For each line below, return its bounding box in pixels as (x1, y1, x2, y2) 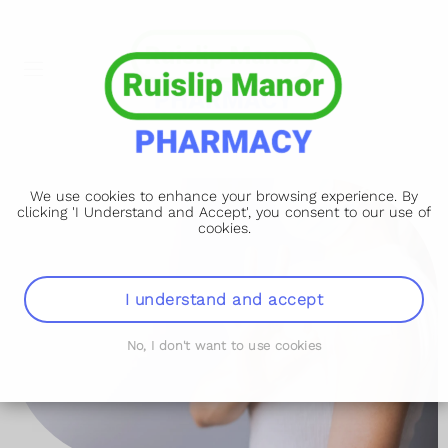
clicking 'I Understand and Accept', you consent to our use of (17, 204, 431, 220)
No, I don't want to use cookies (126, 337, 322, 353)
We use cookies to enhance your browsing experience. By (30, 188, 418, 204)
